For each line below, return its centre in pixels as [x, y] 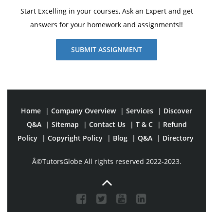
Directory [178, 138]
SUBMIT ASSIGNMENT [107, 49]
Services [140, 111]
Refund [175, 124]
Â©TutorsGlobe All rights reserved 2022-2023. [107, 161]
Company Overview [83, 111]
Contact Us [107, 124]
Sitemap [65, 124]
